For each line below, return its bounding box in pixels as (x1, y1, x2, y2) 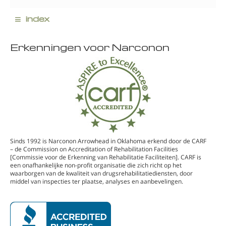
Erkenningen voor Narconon (10, 40, 169, 53)
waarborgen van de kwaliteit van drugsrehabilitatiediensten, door (10, 168, 193, 178)
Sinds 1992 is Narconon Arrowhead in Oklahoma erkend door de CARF (10, 136, 206, 145)
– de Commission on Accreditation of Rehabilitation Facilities (10, 144, 178, 153)
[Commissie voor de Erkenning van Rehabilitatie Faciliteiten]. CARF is (10, 152, 201, 161)
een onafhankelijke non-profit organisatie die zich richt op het (10, 160, 182, 169)
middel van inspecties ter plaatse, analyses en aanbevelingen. (10, 177, 183, 186)
